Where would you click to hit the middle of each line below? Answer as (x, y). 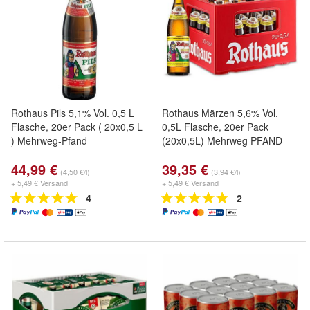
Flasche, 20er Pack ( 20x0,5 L (77, 127)
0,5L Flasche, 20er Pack (215, 127)
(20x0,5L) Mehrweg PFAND (222, 140)
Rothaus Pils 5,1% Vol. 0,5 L (73, 113)
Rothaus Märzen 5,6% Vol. (220, 113)
